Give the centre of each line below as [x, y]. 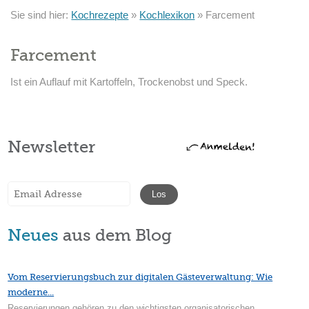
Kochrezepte [100, 15]
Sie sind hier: [41, 15]
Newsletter [52, 147]
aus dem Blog [116, 235]
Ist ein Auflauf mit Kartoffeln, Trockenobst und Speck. [129, 82]
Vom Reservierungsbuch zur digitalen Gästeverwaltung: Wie [140, 277]
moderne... [31, 292]
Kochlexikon [167, 15]
